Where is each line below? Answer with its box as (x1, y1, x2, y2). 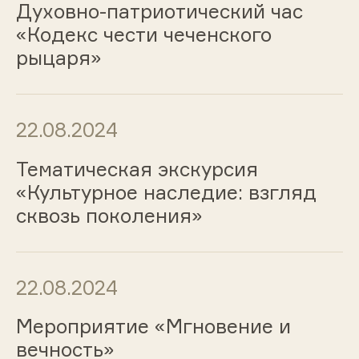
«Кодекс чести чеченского (15, 22, 272, 47)
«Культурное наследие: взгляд (15, 179, 317, 204)
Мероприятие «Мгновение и (15, 314, 291, 339)
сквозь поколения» (15, 203, 203, 228)
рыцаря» (15, 46, 102, 71)
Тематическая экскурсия (15, 156, 258, 181)
